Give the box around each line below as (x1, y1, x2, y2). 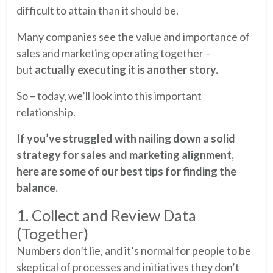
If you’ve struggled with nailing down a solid (16, 131, 235, 145)
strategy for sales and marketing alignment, (16, 147, 234, 161)
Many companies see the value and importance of (16, 29, 250, 43)
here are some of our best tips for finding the (16, 164, 236, 178)
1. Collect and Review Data (16, 205, 196, 224)
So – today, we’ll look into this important (16, 88, 202, 102)
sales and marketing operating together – (16, 46, 211, 60)
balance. (16, 180, 58, 194)
